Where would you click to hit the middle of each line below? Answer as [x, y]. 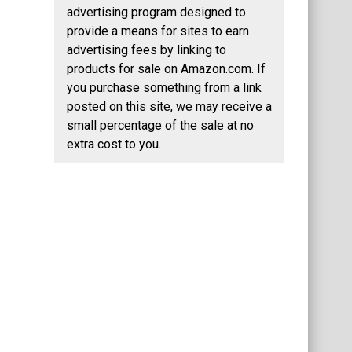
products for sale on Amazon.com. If [166, 69]
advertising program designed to [156, 13]
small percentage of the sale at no [160, 126]
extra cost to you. [114, 145]
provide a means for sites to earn [158, 31]
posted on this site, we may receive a [169, 107]
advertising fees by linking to [147, 50]
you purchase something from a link [164, 88]
